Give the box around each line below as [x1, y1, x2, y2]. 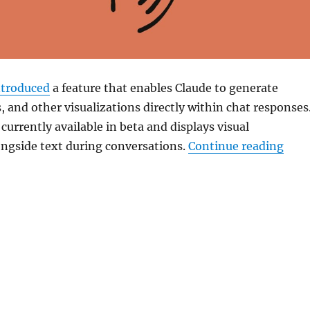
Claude [174, 80, 212, 95]
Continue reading [188, 138, 284, 153]
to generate [211, 80, 278, 95]
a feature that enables [49, 80, 175, 95]
